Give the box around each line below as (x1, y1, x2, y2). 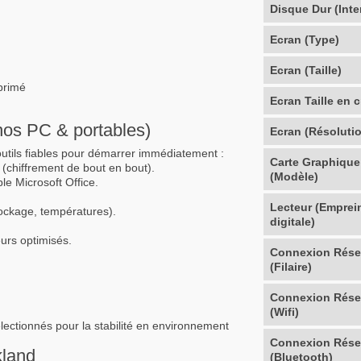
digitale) (270, 214, 316, 228)
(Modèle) (270, 169, 319, 183)
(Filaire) (270, 259, 313, 273)
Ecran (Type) (270, 32, 340, 46)
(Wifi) (270, 305, 300, 318)
